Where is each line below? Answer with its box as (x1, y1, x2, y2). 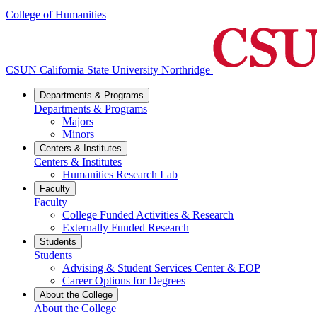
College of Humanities (6, 8, 106, 21)
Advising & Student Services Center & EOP (62, 262, 260, 275)
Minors (62, 128, 94, 141)
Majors (62, 115, 93, 128)
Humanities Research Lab (62, 168, 178, 181)
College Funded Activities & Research (62, 209, 234, 221)
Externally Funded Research (62, 221, 189, 234)
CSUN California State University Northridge (6, 64, 210, 76)
